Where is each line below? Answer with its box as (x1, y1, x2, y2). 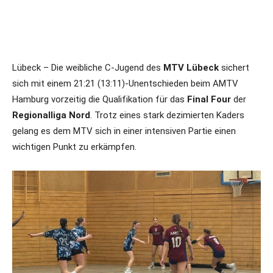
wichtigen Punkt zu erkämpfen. (12, 141, 136, 152)
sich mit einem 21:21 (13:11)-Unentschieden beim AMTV (12, 78, 238, 89)
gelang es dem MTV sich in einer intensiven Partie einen (12, 126, 236, 136)
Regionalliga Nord (12, 110, 90, 121)
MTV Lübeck (163, 62, 219, 73)
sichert (219, 62, 249, 73)
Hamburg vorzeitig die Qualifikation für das (12, 94, 185, 105)
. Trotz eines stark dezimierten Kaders (90, 110, 244, 121)
